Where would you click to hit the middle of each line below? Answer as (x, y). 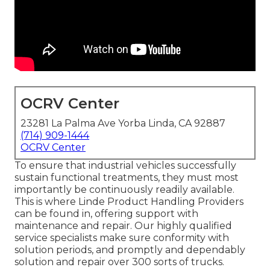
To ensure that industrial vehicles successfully (125, 166)
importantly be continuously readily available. (124, 190)
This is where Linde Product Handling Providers (129, 202)
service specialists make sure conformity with (122, 238)
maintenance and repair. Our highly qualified (123, 226)
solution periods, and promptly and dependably (130, 250)
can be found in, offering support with (106, 214)
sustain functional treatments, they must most (127, 178)
